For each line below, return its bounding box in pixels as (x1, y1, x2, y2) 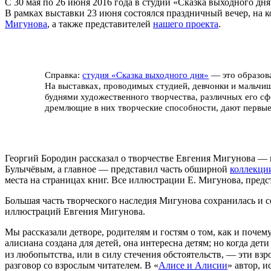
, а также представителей (47, 18, 153, 29)
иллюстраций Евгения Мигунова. (5, 206, 145, 217)
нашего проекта (153, 18, 218, 29)
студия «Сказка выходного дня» (82, 69, 209, 80)
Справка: (45, 69, 83, 80)
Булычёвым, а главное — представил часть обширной (5, 164, 230, 175)
